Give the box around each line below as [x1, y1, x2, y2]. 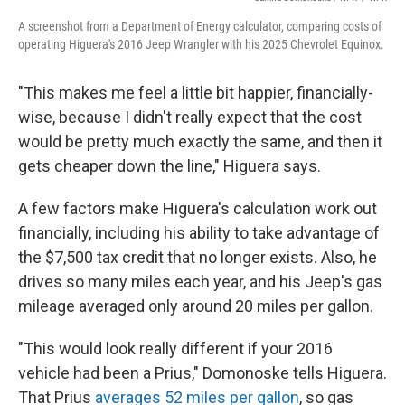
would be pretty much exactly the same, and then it [18, 132, 382, 152]
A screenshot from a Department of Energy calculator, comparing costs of [18, 19, 381, 34]
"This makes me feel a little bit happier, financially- [18, 83, 373, 103]
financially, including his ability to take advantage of [18, 223, 380, 243]
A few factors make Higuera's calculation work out [18, 199, 377, 219]
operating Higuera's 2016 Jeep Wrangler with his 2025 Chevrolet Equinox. [18, 37, 384, 52]
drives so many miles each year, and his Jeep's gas [18, 272, 382, 292]
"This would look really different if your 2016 [18, 339, 333, 359]
